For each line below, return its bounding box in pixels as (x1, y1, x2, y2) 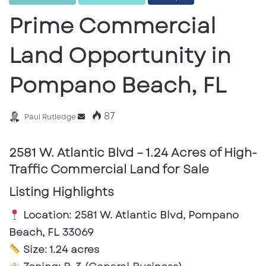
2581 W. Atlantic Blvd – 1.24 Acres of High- (9, 144, 257, 162)
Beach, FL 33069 (9, 225, 94, 240)
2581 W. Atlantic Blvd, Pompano (71, 208, 239, 223)
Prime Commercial (9, 10, 216, 42)
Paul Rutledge (24, 112, 76, 123)
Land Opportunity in (9, 40, 231, 72)
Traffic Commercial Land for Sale (9, 161, 209, 179)
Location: (23, 208, 72, 223)
